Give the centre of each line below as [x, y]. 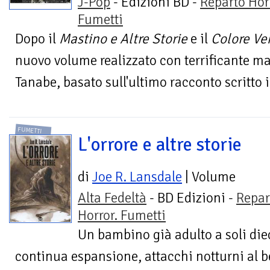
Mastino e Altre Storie [123, 39]
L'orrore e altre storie [160, 145]
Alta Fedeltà [112, 198]
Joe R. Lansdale [137, 177]
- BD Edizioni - [191, 198]
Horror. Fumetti [122, 216]
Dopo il [37, 39]
